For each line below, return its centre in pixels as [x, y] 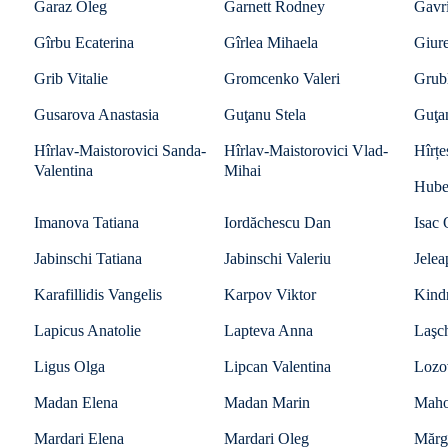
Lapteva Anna [268, 330]
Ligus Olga [69, 366]
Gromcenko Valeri [282, 78]
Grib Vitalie [71, 78]
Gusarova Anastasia [96, 114]
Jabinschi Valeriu [277, 258]
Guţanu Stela [265, 114]
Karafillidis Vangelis [98, 294]
